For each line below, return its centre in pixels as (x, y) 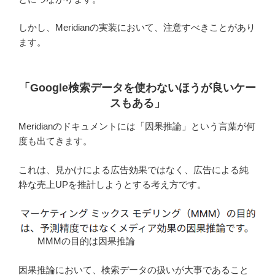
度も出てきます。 (55, 141)
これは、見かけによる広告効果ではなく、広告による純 (134, 169)
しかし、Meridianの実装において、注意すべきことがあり (137, 28)
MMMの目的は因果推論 (87, 241)
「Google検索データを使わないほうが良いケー (137, 87)
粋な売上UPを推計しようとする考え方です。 (112, 184)
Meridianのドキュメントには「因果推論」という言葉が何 (137, 126)
